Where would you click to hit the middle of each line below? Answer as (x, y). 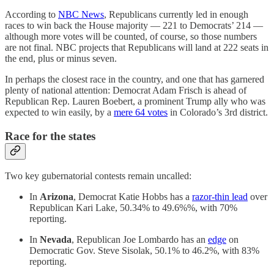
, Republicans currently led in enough (176, 15)
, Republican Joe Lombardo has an (140, 240)
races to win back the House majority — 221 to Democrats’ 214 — (134, 26)
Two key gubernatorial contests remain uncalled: (98, 176)
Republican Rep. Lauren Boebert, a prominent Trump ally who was (135, 102)
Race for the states (50, 136)
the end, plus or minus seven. (61, 59)
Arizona (57, 197)
